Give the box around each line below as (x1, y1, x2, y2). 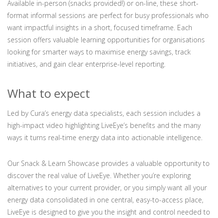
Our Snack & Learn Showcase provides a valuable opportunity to (7, 158, 210, 168)
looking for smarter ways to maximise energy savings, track (7, 47, 191, 56)
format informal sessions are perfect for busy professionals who (7, 10, 209, 20)
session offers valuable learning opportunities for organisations (7, 35, 205, 44)
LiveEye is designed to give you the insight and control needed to (7, 207, 210, 217)
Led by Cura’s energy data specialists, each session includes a (7, 108, 200, 118)
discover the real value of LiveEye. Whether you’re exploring (7, 170, 191, 180)
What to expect (7, 85, 90, 101)
